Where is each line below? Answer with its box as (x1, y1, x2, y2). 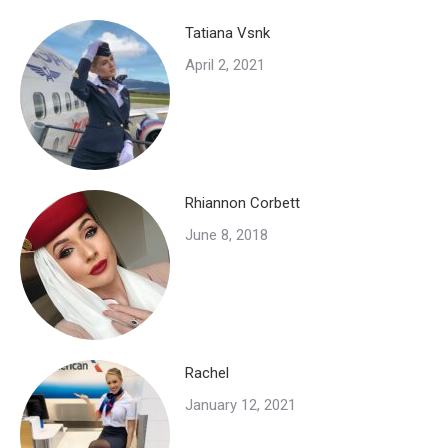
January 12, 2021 (185, 396, 296, 415)
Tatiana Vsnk (185, 24, 270, 43)
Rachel (185, 364, 229, 383)
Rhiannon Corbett (185, 194, 300, 213)
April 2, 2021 (185, 56, 265, 75)
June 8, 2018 (185, 226, 268, 245)
